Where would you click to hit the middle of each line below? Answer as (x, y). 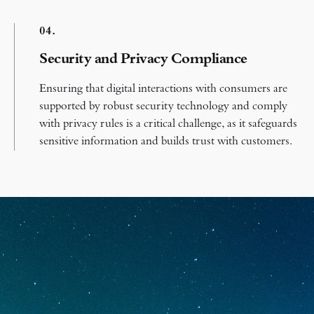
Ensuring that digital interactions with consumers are (163, 89)
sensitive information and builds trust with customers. (166, 141)
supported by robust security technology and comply (163, 106)
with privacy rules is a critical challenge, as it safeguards (168, 124)
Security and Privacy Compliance (143, 60)
